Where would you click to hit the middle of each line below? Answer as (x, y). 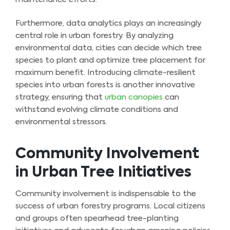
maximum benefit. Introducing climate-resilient (106, 73)
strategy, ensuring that (60, 98)
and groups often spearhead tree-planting (97, 219)
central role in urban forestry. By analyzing (94, 36)
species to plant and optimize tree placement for (110, 61)
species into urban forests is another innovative (105, 85)
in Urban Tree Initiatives (103, 173)
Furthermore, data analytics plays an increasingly (108, 24)
